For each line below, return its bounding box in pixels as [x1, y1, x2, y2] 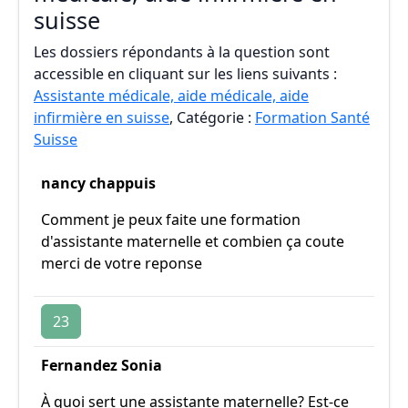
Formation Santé [255, 107, 370, 127]
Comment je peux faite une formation [41, 209, 301, 229]
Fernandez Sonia [41, 355, 162, 375]
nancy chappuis [41, 173, 156, 193]
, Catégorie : [169, 107, 255, 127]
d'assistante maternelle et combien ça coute [41, 231, 344, 251]
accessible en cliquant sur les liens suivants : [34, 64, 337, 84]
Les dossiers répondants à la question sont [34, 42, 330, 62]
